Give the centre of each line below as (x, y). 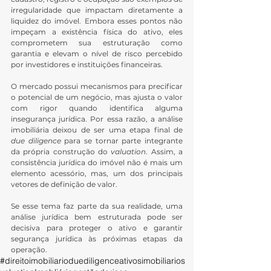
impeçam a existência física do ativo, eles (97, 32)
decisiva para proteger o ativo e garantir (97, 228)
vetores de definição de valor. (64, 184)
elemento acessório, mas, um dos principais (97, 174)
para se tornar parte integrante (122, 141)
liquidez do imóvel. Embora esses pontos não (97, 21)
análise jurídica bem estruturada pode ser (97, 217)
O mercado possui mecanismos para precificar (97, 87)
